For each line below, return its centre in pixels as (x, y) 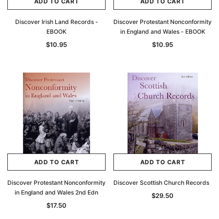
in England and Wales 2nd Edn (56, 192)
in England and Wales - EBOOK (163, 32)
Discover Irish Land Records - (56, 22)
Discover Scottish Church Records (161, 183)
